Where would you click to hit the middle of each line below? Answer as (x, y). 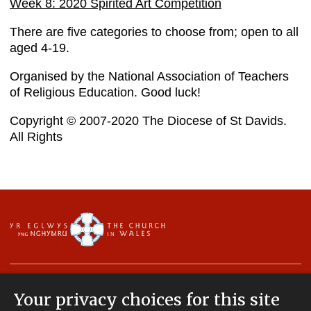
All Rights (36, 137)
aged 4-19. (40, 48)
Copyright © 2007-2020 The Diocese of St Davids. (148, 121)
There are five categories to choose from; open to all (154, 32)
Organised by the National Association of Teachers (149, 76)
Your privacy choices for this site (147, 300)
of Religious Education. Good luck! (105, 92)
